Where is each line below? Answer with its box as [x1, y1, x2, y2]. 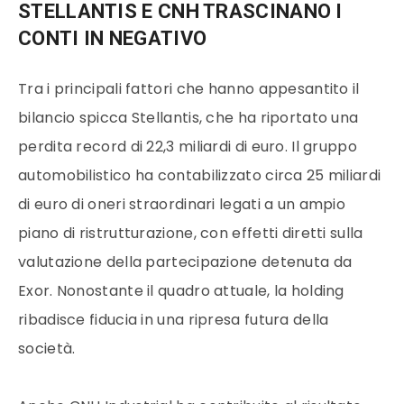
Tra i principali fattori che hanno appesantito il [18, 78, 360, 100]
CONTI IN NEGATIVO [18, 26, 207, 50]
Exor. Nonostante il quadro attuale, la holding [18, 280, 344, 302]
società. [18, 338, 76, 360]
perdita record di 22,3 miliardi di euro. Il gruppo [18, 136, 357, 158]
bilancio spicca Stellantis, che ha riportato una [18, 107, 359, 129]
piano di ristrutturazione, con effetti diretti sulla [18, 223, 363, 244]
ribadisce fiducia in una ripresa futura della [18, 309, 329, 331]
